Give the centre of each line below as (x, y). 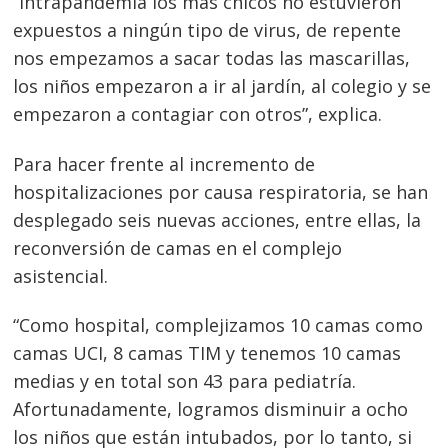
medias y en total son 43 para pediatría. (185, 381)
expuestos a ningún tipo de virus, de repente (207, 30)
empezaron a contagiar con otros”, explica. (198, 114)
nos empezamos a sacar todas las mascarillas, (212, 58)
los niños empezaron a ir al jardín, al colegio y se (222, 86)
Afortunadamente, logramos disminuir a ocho (211, 409)
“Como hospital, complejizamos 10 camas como (218, 325)
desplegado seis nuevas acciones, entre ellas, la (217, 219)
